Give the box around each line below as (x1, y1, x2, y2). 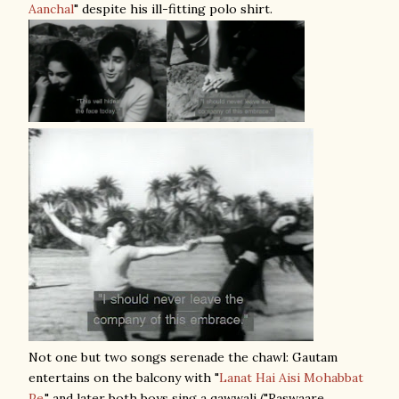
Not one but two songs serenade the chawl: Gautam (28, 349, 338, 365)
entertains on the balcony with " (28, 370, 219, 386)
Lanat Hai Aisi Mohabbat (219, 370, 363, 386)
